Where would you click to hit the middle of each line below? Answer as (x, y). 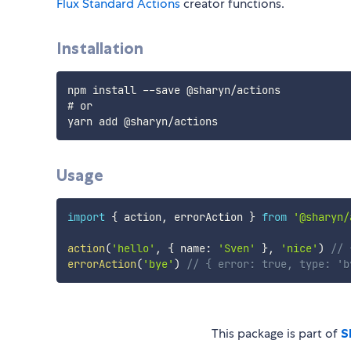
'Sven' (236, 249)
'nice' (299, 249)
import (86, 217)
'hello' (133, 249)
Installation (100, 49)
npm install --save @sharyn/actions (174, 90)
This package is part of (276, 334)
